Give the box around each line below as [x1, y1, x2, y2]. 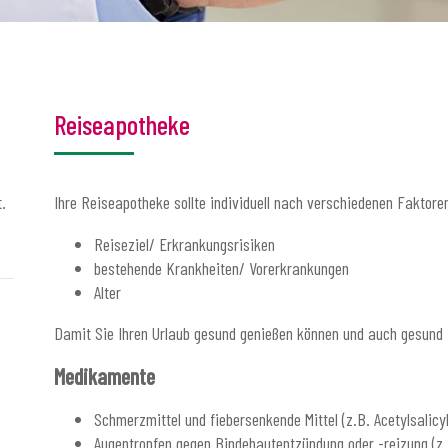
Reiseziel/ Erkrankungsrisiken [94, 232, 275, 255]
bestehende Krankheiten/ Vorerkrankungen [94, 256, 349, 279]
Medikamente [54, 362, 155, 389]
